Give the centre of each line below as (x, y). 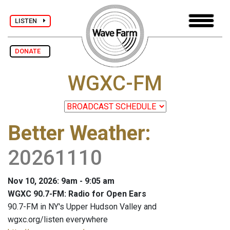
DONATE (30, 51)
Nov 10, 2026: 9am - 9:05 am (61, 181)
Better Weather (76, 133)
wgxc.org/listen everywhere (58, 220)
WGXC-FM (115, 84)
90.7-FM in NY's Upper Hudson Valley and (82, 207)
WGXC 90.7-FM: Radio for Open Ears (77, 194)
